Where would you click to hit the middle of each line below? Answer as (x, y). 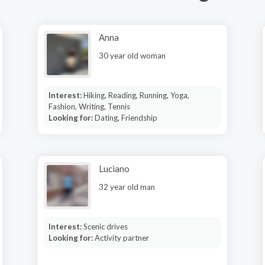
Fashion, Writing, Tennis (89, 106)
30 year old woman (132, 56)
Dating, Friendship (126, 118)
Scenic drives (105, 227)
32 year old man (127, 187)
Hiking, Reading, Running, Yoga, (136, 95)
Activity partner (122, 238)
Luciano (114, 169)
